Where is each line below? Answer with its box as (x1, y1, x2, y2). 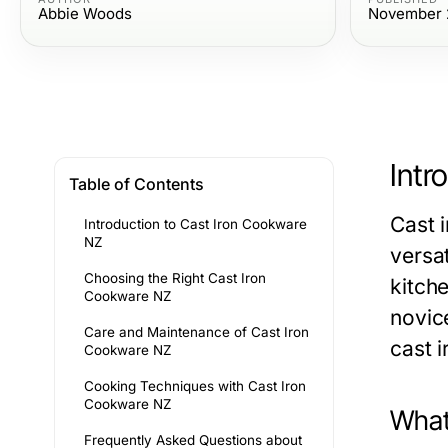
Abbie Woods (38, 4, 132, 23)
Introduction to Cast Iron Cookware (84, 216, 307, 232)
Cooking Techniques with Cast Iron (84, 378, 306, 394)
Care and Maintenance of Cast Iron (84, 324, 309, 340)
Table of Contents (69, 174, 204, 194)
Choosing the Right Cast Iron (84, 270, 266, 286)
